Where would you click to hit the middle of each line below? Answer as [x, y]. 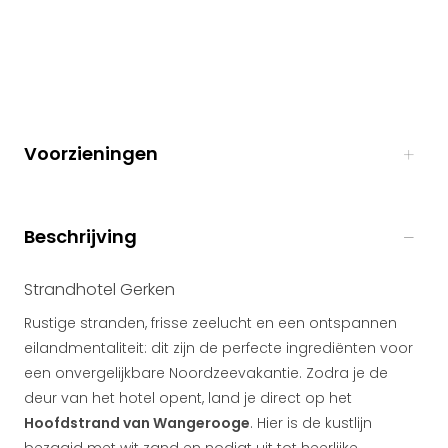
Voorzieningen [91, 153]
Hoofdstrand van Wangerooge [137, 423]
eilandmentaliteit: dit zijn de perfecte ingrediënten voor [218, 348]
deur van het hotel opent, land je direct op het [188, 398]
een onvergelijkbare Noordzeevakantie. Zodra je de [206, 373]
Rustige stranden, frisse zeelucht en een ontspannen [210, 323]
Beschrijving [80, 236]
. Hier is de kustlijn [311, 423]
